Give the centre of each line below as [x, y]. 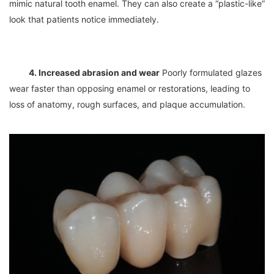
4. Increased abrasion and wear [94, 72]
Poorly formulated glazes [211, 72]
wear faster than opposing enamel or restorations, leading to [130, 88]
